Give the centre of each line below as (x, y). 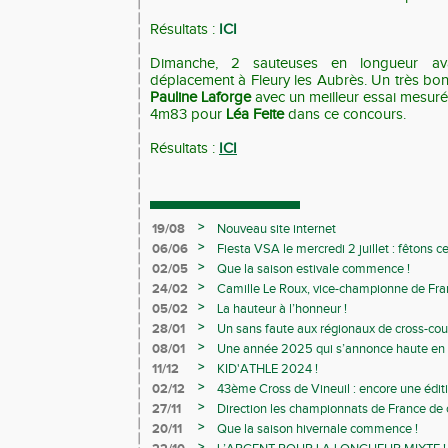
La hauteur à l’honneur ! (282, 309)
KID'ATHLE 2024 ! (267, 369)
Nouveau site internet (276, 229)
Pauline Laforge (202, 97)
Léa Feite (255, 114)
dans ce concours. (345, 114)
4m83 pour (188, 114)
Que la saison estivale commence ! (313, 269)
